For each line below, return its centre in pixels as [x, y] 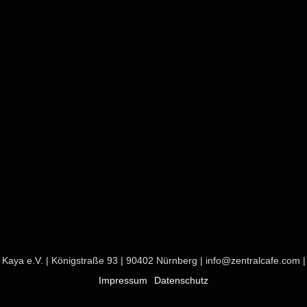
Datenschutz [181, 280]
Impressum [123, 280]
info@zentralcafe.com [253, 260]
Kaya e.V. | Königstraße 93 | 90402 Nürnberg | [103, 260]
